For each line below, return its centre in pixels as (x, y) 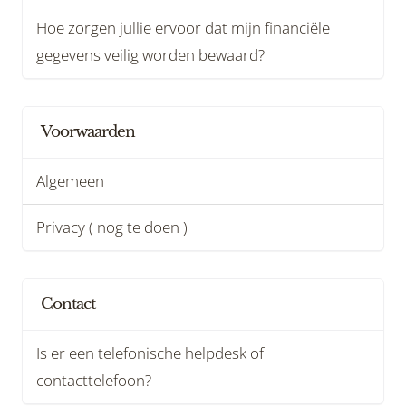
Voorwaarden (88, 132)
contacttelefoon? (94, 380)
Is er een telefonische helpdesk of (150, 353)
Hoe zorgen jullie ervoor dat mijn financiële (183, 28)
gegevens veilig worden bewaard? (150, 55)
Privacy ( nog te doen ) (112, 227)
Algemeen (70, 181)
